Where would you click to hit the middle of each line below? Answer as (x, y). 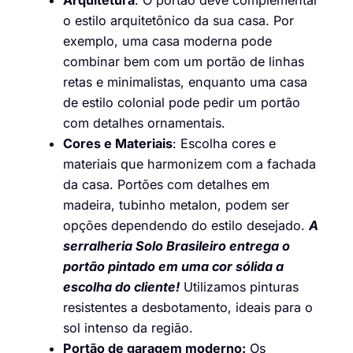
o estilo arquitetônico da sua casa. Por (178, 21)
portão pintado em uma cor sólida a (173, 267)
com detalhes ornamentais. (144, 123)
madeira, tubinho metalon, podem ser (176, 205)
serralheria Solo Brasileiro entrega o (176, 246)
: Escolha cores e (224, 144)
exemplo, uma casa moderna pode (167, 41)
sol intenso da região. (128, 328)
